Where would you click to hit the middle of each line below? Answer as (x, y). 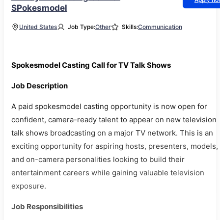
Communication (160, 27)
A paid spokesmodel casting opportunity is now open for (109, 106)
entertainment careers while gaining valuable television (108, 173)
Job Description (40, 86)
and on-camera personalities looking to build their (98, 159)
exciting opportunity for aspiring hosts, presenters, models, (115, 146)
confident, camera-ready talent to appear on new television (114, 120)
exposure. (29, 186)
